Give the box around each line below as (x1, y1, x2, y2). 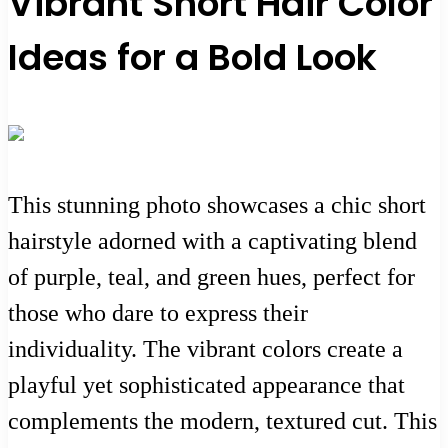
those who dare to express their (8, 299, 308, 326)
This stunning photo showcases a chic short (8, 191, 426, 218)
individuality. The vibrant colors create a (8, 335, 403, 362)
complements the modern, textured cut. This (8, 407, 437, 434)
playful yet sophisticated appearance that (8, 371, 405, 398)
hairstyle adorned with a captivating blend (8, 227, 417, 254)
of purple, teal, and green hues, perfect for (8, 263, 415, 290)
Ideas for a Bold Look (8, 31, 377, 83)
